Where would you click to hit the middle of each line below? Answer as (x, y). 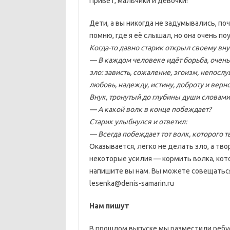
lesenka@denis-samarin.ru (131, 183)
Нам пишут (109, 206)
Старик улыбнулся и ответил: (138, 122)
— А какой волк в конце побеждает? (150, 109)
